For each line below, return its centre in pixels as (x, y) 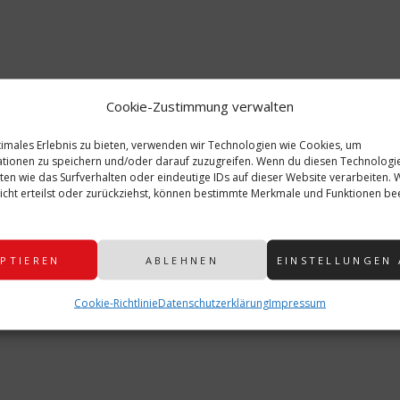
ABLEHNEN (182, 259)
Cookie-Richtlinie (116, 303)
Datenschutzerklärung (213, 303)
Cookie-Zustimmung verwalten (200, 106)
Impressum (297, 303)
